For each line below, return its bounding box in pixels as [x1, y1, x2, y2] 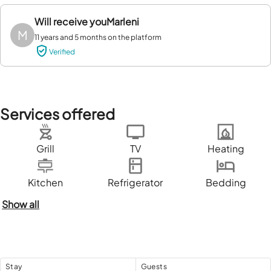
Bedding [205, 175, 246, 189]
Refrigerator [108, 175, 163, 189]
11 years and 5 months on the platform [34, 33, 162, 42]
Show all [2, 197, 40, 211]
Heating [207, 142, 244, 155]
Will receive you [34, 15, 106, 28]
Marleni [106, 15, 139, 28]
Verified [49, 47, 75, 56]
